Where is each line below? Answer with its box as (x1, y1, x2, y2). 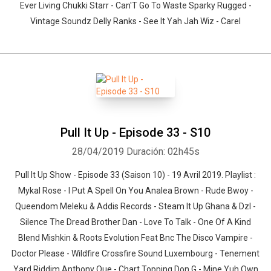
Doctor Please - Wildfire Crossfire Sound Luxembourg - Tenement (11, 249, 260, 258)
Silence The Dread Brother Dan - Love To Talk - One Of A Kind (20, 217, 251, 227)
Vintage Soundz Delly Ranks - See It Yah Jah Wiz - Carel (30, 16, 241, 26)
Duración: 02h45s (126, 146, 200, 157)
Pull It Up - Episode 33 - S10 (60, 125, 211, 140)
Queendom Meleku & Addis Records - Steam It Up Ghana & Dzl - (15, 201, 256, 211)
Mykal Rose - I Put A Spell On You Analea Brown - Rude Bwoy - (18, 186, 253, 195)
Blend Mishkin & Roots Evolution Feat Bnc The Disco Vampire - (18, 233, 253, 243)
